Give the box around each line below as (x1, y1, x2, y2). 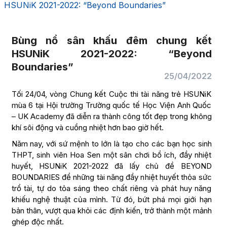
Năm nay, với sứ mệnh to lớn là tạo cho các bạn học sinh (11, 139, 212, 148)
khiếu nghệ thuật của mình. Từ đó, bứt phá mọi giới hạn (11, 195, 212, 204)
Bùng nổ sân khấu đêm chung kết (11, 34, 212, 47)
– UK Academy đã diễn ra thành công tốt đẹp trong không (11, 111, 212, 121)
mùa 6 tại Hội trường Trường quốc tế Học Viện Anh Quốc (11, 100, 212, 110)
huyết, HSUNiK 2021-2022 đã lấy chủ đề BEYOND (11, 161, 212, 171)
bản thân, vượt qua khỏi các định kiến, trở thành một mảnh (11, 206, 212, 215)
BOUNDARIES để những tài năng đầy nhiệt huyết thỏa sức (11, 172, 212, 182)
